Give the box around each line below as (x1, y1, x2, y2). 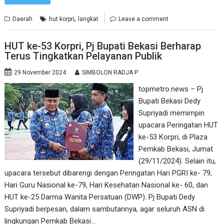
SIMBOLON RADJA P (82, 69, 138, 76)
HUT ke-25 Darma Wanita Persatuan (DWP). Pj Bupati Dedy (4, 192, 195, 201)
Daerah (12, 15, 33, 22)
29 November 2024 (14, 69, 66, 76)
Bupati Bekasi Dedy (138, 96, 200, 105)
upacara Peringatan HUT (138, 120, 218, 129)
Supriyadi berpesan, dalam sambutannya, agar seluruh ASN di (4, 204, 205, 213)
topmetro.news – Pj (138, 84, 203, 93)
